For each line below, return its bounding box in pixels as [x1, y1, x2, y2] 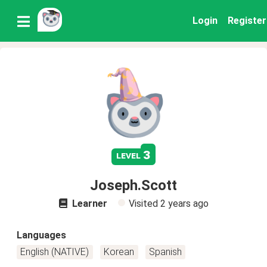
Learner [69, 198, 107, 209]
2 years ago [160, 198, 209, 209]
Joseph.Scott [90, 177, 177, 194]
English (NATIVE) [20, 246, 89, 257]
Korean [104, 246, 135, 257]
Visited [128, 198, 160, 209]
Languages [17, 229, 66, 241]
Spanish [148, 246, 182, 257]
